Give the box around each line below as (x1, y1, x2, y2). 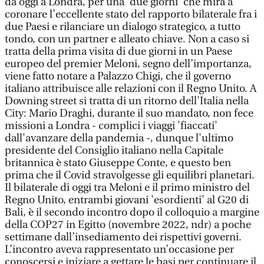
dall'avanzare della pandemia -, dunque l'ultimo (5, 132, 233, 144)
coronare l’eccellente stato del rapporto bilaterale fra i (5, 8, 257, 21)
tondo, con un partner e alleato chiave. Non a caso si (5, 33, 249, 45)
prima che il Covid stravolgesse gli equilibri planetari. (5, 169, 255, 181)
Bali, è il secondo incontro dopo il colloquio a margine (5, 206, 259, 219)
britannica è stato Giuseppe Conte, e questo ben (5, 157, 231, 169)
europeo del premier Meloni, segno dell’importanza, (5, 58, 252, 70)
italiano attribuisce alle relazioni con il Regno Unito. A (5, 82, 256, 95)
